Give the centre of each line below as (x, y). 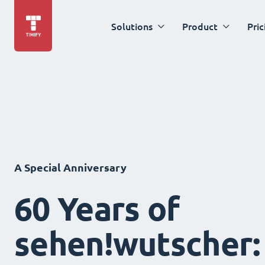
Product (200, 26)
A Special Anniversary (70, 168)
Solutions (132, 26)
